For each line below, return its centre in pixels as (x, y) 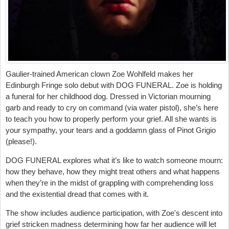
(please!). (21, 141)
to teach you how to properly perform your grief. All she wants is (111, 119)
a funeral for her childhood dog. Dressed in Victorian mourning (108, 96)
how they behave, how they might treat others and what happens (113, 171)
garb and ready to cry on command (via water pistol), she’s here (112, 107)
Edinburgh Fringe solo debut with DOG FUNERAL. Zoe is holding (114, 85)
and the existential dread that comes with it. (77, 194)
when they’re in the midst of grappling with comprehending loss (110, 182)
